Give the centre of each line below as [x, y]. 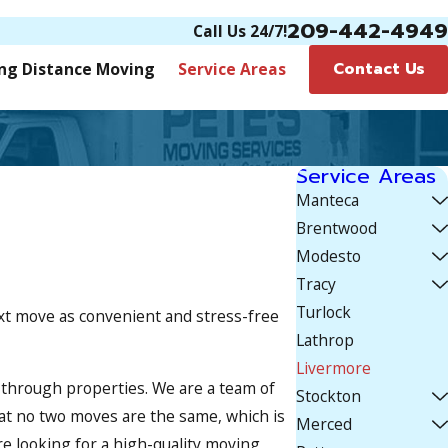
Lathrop [324, 340]
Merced [323, 424]
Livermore [333, 368]
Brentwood [336, 228]
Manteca [327, 200]
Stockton [328, 396]
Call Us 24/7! [240, 30]
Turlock [323, 312]
